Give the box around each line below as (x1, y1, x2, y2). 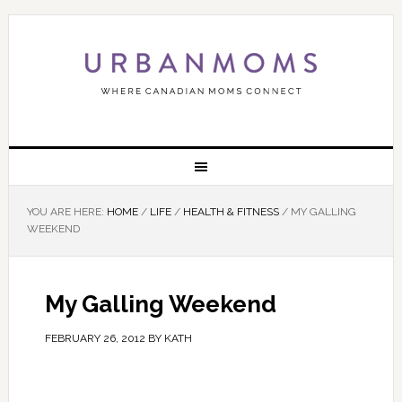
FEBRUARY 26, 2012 (44, 332, 145, 345)
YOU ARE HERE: (26, 205, 107, 218)
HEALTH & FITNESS (182, 205, 279, 218)
